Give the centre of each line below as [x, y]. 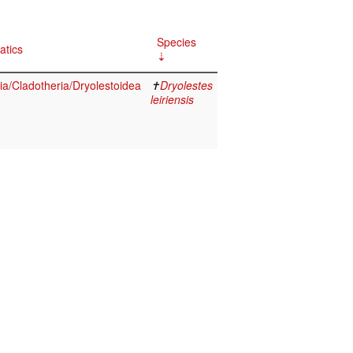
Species [176, 42]
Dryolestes [186, 85]
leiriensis [172, 100]
